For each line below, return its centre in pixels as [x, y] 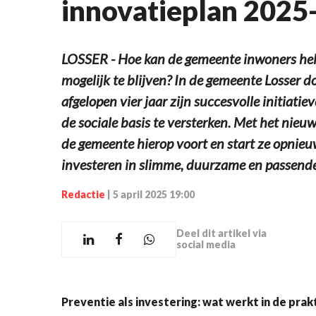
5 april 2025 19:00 [154, 194]
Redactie [83, 194]
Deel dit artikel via [221, 233]
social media [206, 245]
